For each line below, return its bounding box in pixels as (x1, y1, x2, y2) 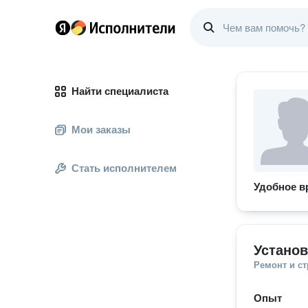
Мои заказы (71, 124, 131, 135)
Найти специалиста (71, 85, 168, 97)
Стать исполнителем (71, 162, 177, 174)
